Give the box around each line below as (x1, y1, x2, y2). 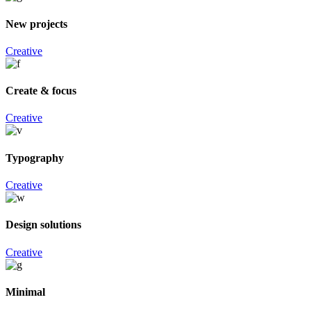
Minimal (6, 285, 45, 298)
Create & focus (6, 85, 76, 97)
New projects (6, 17, 67, 30)
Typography (6, 151, 64, 164)
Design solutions (6, 219, 81, 231)
